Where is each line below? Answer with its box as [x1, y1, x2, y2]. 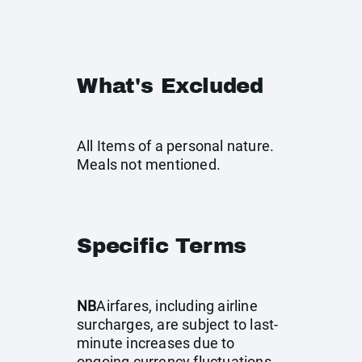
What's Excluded [77, 74, 263, 97]
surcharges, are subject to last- [77, 316, 279, 333]
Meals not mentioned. [77, 156, 221, 173]
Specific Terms [77, 234, 247, 257]
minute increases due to [77, 335, 235, 351]
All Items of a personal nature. [77, 137, 275, 154]
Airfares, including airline [96, 297, 258, 314]
